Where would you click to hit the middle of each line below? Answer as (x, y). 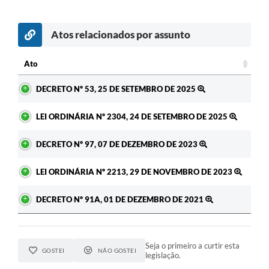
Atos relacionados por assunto (121, 35)
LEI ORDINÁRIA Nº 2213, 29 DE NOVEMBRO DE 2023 (135, 172)
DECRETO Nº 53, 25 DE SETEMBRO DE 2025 (117, 89)
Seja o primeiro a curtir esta (193, 246)
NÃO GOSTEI (117, 251)
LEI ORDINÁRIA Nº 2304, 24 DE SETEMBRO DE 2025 (133, 117)
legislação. (163, 255)
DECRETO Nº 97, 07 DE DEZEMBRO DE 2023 (118, 144)
